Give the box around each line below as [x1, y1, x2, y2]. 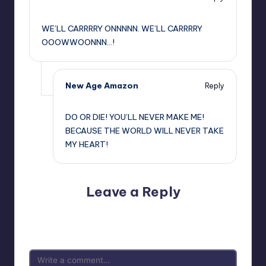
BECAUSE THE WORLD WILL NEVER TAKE [65, 125, 224, 136]
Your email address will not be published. [31, 205, 179, 216]
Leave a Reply [85, 183, 180, 200]
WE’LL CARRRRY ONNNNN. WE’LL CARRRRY [42, 23, 202, 34]
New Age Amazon [65, 80, 138, 91]
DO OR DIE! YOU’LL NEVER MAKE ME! [65, 111, 204, 122]
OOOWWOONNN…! [42, 37, 115, 48]
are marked [109, 218, 152, 229]
